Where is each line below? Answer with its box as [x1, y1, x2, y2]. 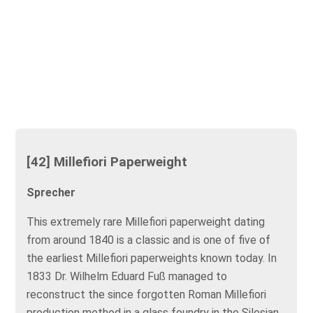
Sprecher [27, 186, 76, 200]
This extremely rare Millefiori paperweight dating [27, 215, 265, 229]
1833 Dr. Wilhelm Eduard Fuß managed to [27, 270, 228, 284]
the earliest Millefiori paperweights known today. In [27, 252, 277, 265]
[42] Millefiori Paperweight [27, 154, 188, 170]
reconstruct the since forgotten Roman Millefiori [27, 288, 267, 302]
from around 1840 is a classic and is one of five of [27, 233, 271, 247]
